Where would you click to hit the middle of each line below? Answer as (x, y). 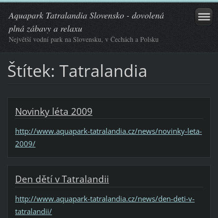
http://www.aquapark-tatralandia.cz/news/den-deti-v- (105, 199)
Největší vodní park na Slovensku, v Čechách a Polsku (84, 39)
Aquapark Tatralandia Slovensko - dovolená (86, 15)
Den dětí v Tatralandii (62, 179)
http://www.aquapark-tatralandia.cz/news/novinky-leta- (108, 131)
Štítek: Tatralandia (77, 70)
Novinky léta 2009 (54, 111)
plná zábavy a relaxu (45, 28)
